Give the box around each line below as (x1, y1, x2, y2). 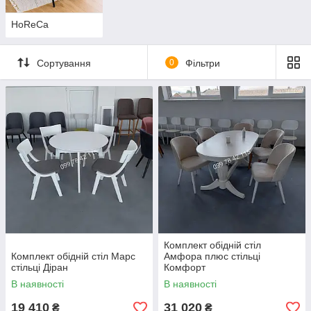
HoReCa (11, 19, 49, 31)
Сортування (37, 57, 91, 69)
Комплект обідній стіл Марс (11, 251, 135, 262)
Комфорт (164, 262, 205, 274)
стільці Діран (11, 262, 68, 274)
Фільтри (185, 57, 220, 69)
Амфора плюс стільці (164, 251, 260, 262)
